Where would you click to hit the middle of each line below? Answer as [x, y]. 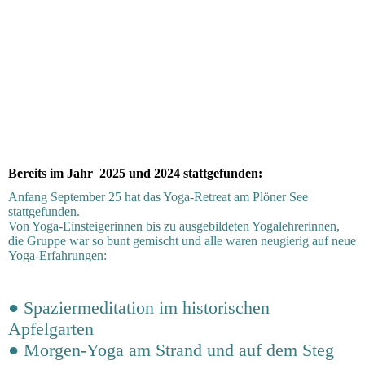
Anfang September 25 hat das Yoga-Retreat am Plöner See [158, 197]
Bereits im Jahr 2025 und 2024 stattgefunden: [135, 174]
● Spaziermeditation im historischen [139, 308]
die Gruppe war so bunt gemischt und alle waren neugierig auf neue [182, 241]
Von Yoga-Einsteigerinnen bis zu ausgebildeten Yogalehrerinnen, [174, 226]
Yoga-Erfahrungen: [57, 256]
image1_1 [33, 127]
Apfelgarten [51, 329]
